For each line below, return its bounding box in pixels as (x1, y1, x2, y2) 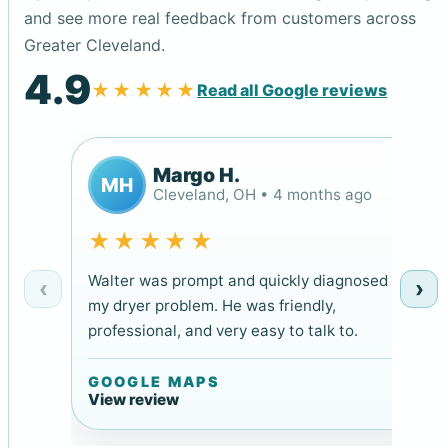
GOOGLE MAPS (87, 373, 220, 391)
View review (87, 390, 179, 410)
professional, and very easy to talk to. (87, 321, 358, 341)
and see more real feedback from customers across (24, 7, 417, 28)
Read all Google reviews (197, 79, 388, 100)
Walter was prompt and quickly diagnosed (87, 271, 388, 291)
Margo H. (153, 162, 241, 187)
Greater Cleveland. (24, 34, 166, 55)
